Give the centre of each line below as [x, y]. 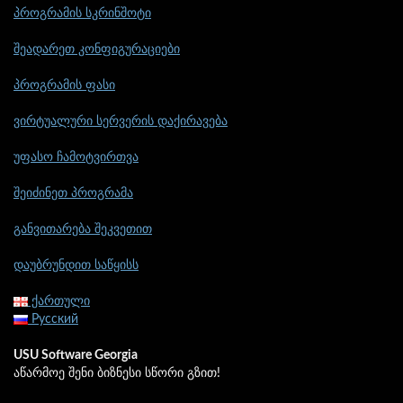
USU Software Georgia [76, 355]
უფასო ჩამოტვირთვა [76, 157]
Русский [53, 319]
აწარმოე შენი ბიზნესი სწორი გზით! [117, 373]
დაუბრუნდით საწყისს [76, 265]
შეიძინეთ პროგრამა [73, 193]
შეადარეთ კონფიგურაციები [97, 49]
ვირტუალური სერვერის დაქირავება [121, 121]
